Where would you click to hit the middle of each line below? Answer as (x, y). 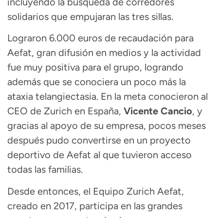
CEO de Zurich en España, (64, 111)
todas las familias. (45, 170)
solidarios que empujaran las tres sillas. (90, 16)
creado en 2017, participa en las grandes (95, 206)
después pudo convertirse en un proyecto (99, 140)
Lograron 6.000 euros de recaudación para (100, 38)
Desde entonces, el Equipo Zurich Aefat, (96, 191)
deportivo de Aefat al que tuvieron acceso (100, 155)
